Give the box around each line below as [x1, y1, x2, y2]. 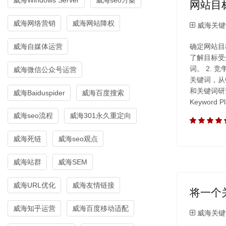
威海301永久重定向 [70, 111, 131, 120]
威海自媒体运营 [13, 42, 63, 50]
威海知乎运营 [13, 204, 55, 213]
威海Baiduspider [13, 88, 65, 97]
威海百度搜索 [82, 88, 124, 97]
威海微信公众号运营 [13, 65, 77, 74]
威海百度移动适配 [72, 204, 129, 213]
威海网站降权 [72, 19, 115, 27]
